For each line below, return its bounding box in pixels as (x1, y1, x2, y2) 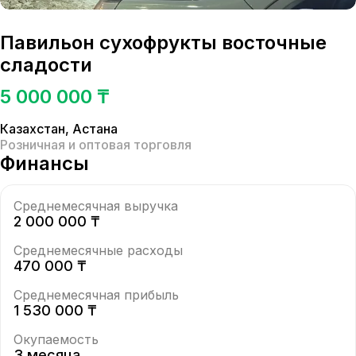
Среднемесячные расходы (14, 242, 183, 258)
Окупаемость (14, 331, 99, 347)
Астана (72, 121, 118, 137)
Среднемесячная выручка (14, 198, 178, 214)
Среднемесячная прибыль (14, 287, 179, 303)
